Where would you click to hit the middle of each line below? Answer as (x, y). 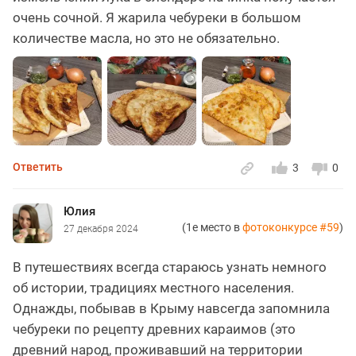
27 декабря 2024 (101, 229)
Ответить (38, 167)
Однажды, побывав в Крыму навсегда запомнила (171, 309)
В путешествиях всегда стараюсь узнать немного (170, 267)
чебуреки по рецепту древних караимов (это (154, 329)
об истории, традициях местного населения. (153, 288)
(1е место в (212, 228)
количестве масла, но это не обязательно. (146, 39)
